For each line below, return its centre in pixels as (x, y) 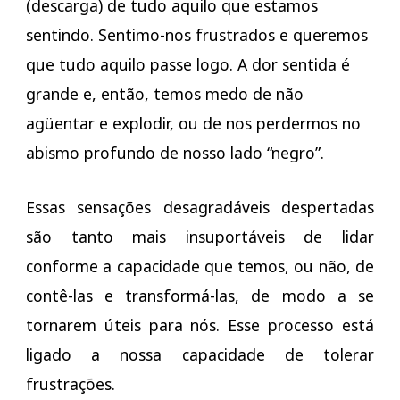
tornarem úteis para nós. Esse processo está (200, 325)
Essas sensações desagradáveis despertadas (200, 208)
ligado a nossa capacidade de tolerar (200, 355)
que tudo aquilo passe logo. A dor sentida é (187, 65)
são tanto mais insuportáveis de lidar (200, 237)
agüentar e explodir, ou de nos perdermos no (193, 124)
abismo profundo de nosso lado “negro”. (175, 153)
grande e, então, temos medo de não (164, 94)
